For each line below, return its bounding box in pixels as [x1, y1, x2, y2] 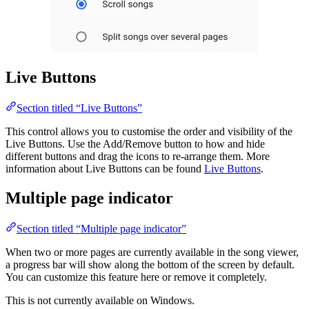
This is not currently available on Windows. [6, 294, 195, 306]
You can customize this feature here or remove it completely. [6, 270, 267, 283]
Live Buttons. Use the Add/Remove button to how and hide [6, 137, 265, 150]
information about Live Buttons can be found [6, 162, 204, 175]
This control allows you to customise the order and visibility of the [6, 125, 292, 137]
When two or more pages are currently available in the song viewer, [6, 246, 299, 258]
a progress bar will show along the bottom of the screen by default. [6, 258, 295, 270]
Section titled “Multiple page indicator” [17, 222, 186, 235]
